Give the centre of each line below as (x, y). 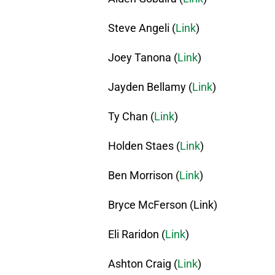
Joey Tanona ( (143, 58)
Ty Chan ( (131, 117)
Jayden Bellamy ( (150, 87)
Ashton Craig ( (143, 264)
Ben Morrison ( (144, 176)
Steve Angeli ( (142, 28)
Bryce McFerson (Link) (163, 205)
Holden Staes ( (144, 146)
